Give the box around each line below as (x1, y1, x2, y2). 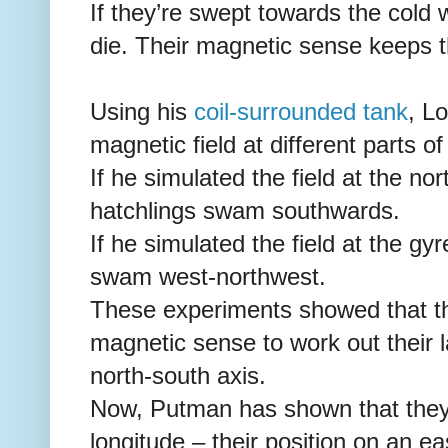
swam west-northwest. (90, 263, 326, 290)
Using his (90, 98, 194, 125)
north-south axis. (90, 362, 266, 389)
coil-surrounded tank (194, 98, 408, 125)
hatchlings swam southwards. (90, 197, 400, 224)
